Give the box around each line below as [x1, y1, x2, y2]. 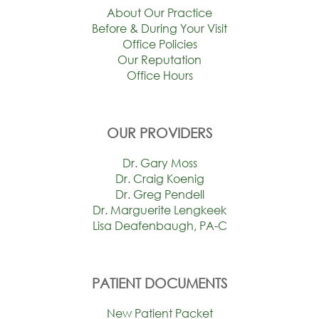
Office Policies [122, 36, 197, 52]
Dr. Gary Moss [122, 155, 197, 171]
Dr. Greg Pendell [115, 187, 204, 202]
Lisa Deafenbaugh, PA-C [92, 218, 227, 234]
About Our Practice [107, 5, 212, 21]
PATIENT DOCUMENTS [92, 275, 227, 292]
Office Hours [126, 68, 193, 83]
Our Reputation [117, 52, 202, 68]
